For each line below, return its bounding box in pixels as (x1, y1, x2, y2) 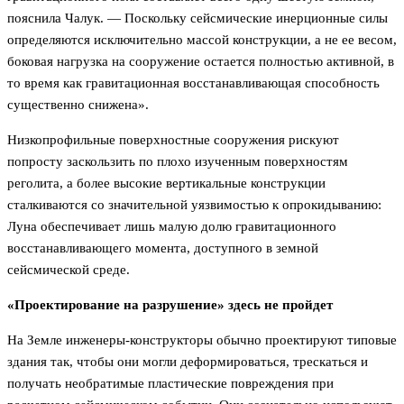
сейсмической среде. (7, 262, 130, 278)
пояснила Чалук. (7, 11, 104, 26)
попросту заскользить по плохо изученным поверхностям (7, 154, 348, 170)
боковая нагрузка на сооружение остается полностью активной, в (7, 54, 394, 69)
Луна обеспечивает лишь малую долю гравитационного (7, 219, 336, 234)
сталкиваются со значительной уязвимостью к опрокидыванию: (7, 197, 381, 213)
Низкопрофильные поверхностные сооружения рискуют (7, 133, 339, 148)
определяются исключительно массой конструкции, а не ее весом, (7, 32, 397, 48)
